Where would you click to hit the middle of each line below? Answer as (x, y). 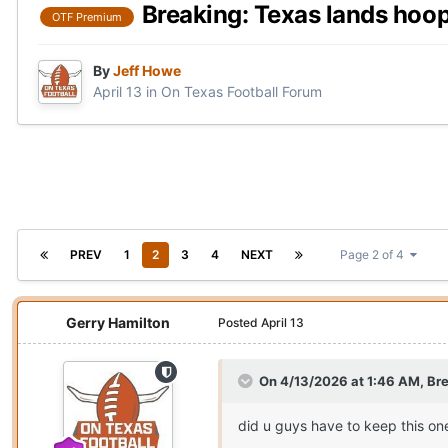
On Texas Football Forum (241, 92)
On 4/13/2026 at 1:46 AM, (343, 381)
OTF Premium (87, 16)
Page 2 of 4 (375, 255)
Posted (239, 323)
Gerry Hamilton (118, 323)
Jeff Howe (147, 71)
